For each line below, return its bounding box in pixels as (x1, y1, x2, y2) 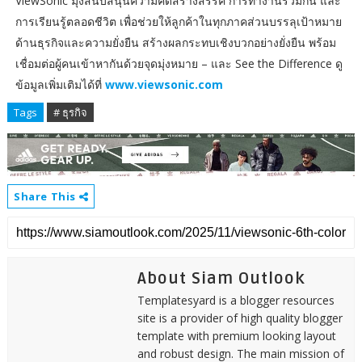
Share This (13, 189, 79, 204)
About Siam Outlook (137, 269, 305, 289)
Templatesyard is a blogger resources (137, 293, 335, 309)
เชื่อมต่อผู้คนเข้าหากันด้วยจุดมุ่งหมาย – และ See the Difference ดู (15, 56, 343, 72)
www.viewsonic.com (104, 77, 223, 93)
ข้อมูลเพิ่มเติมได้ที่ (15, 77, 105, 93)
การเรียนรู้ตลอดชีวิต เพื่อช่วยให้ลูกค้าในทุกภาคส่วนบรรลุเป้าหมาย (15, 14, 342, 30)
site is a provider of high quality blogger (137, 310, 343, 326)
